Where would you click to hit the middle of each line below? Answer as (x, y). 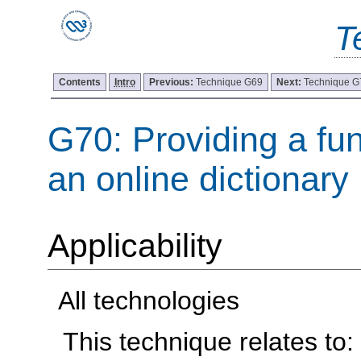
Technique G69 (229, 82)
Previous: (172, 82)
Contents (79, 82)
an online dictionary (198, 178)
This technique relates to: (209, 341)
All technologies (148, 301)
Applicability (135, 245)
